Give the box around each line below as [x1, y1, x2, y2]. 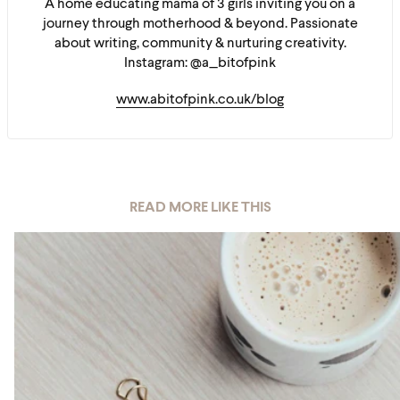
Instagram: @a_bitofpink [124, 56, 276, 71]
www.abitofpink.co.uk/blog [116, 93, 284, 107]
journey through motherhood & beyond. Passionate [42, 17, 358, 31]
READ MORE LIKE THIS [129, 201, 271, 215]
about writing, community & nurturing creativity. [54, 37, 346, 51]
